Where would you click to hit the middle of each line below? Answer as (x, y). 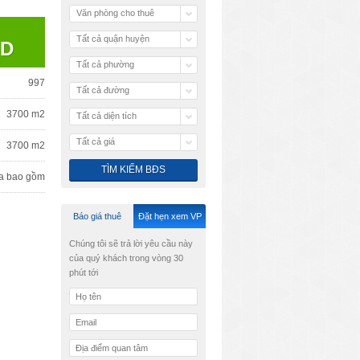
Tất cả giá (96, 141)
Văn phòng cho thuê (115, 13)
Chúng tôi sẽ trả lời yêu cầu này (131, 243)
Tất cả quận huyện (113, 39)
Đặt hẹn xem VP (170, 216)
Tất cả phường (105, 64)
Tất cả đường (103, 90)
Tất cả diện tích (106, 116)
